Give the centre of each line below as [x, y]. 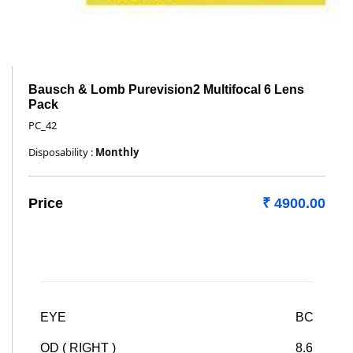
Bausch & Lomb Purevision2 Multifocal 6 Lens [166, 89]
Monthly [117, 152]
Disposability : [62, 152]
